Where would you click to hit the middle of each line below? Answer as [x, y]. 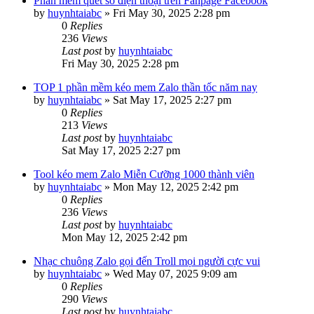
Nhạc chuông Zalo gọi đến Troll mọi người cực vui [147, 261]
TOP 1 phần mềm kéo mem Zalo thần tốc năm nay [145, 87]
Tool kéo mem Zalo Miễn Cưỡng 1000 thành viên [144, 174]
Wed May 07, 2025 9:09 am [175, 274]
